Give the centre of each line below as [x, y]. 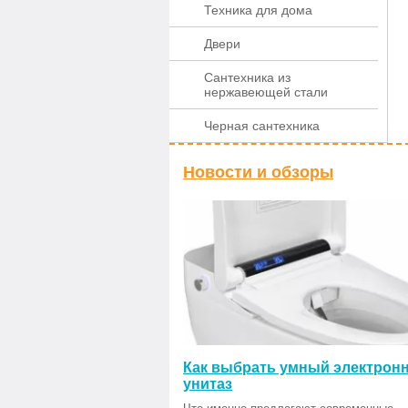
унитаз [208, 384]
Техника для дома [258, 10]
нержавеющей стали [266, 92]
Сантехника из [247, 77]
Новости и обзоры [258, 172]
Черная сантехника [262, 126]
